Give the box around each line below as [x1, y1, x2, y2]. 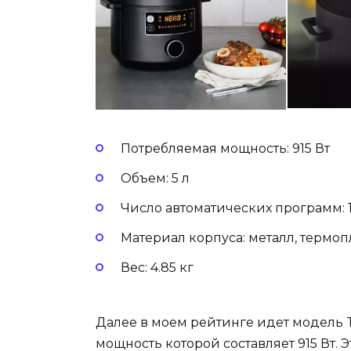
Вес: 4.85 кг [121, 260, 197, 276]
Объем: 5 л [121, 170, 193, 186]
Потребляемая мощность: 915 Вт [121, 140, 333, 156]
